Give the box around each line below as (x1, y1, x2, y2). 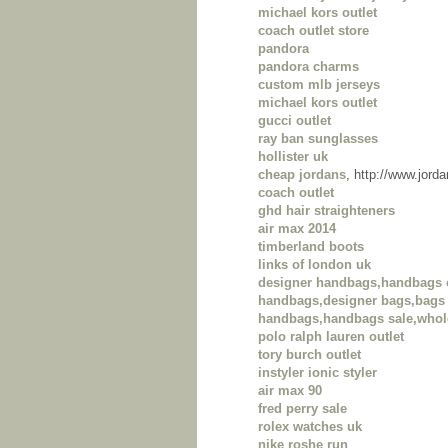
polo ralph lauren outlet (258, 329, 404, 345)
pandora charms (258, 59, 359, 75)
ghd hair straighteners (258, 203, 395, 219)
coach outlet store (258, 23, 369, 39)
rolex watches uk (258, 419, 362, 435)
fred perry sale (258, 401, 347, 417)
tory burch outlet (258, 347, 361, 363)
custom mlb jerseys (258, 77, 380, 93)
